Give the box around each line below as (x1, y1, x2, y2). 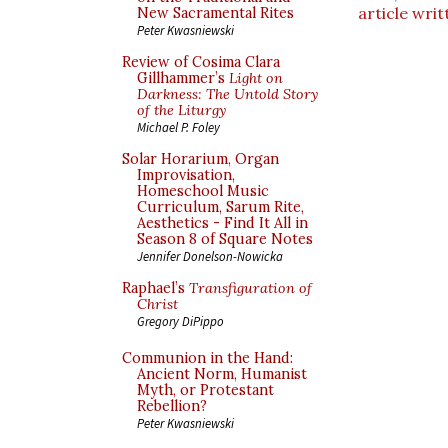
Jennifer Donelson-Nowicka (137, 248, 283, 264)
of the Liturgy (137, 101, 226, 119)
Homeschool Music (137, 182, 269, 200)
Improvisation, (137, 166, 235, 184)
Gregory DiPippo (137, 313, 224, 329)
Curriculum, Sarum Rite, (137, 198, 304, 216)
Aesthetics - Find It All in (137, 214, 308, 232)
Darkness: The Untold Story (137, 85, 318, 103)
